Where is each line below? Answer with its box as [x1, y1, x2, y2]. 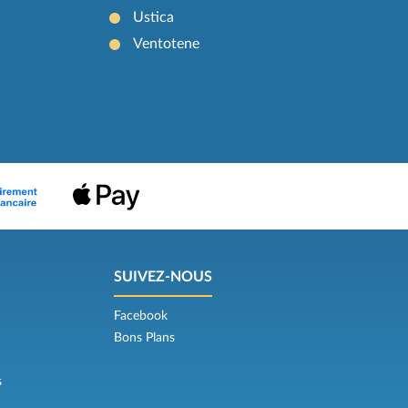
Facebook [114, 310, 168, 323]
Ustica [133, 9, 175, 25]
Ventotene [133, 36, 200, 51]
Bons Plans [114, 331, 176, 345]
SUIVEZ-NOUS [114, 270, 213, 285]
